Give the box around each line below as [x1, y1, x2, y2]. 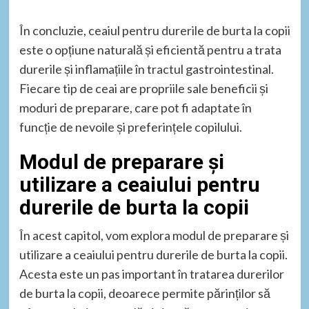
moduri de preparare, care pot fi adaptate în [19, 99, 252, 115]
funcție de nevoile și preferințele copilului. [19, 119, 242, 134]
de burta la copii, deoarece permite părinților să [19, 285, 270, 301]
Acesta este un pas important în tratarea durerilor [19, 266, 284, 281]
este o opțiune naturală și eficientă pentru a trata [19, 41, 281, 57]
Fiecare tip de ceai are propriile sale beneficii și [19, 80, 268, 96]
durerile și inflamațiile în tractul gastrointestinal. [19, 61, 274, 77]
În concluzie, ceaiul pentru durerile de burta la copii [19, 22, 290, 38]
